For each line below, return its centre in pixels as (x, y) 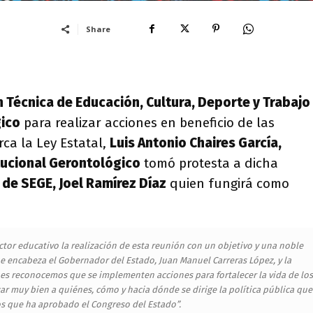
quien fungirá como (228, 183)
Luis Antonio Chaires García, (196, 143)
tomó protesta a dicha (209, 163)
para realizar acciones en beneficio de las (147, 123)
